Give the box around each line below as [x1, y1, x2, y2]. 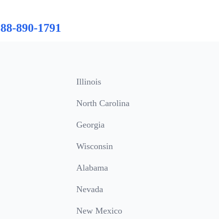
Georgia [76, 120, 105, 130]
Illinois [76, 77, 101, 87]
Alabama [76, 163, 108, 173]
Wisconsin [76, 141, 113, 151]
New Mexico [76, 206, 122, 216]
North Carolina [76, 98, 130, 108]
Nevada [76, 184, 103, 194]
